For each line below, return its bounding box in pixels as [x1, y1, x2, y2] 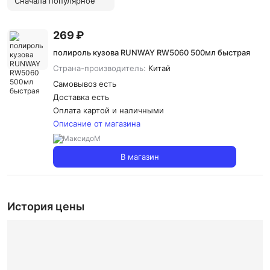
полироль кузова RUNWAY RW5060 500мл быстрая [53, 48, 250, 57]
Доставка [53, 92, 92, 102]
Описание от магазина [53, 119, 140, 128]
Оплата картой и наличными [53, 105, 164, 115]
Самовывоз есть [53, 79, 116, 89]
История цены [7, 200, 84, 213]
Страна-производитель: [53, 63, 148, 73]
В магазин [121, 152, 159, 162]
